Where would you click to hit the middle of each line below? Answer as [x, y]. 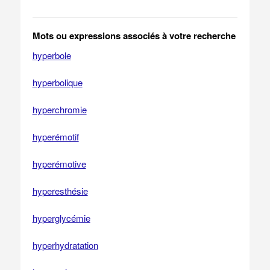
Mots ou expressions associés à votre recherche [134, 36]
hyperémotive [59, 164]
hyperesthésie [60, 191]
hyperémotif [55, 137]
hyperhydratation [65, 245]
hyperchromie [59, 109]
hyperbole [52, 55]
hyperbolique [57, 82]
